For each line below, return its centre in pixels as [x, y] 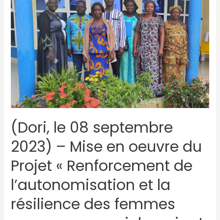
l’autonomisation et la [90, 185]
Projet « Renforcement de [101, 166]
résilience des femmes [93, 204]
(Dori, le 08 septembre [92, 127]
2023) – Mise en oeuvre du [106, 147]
